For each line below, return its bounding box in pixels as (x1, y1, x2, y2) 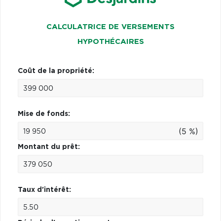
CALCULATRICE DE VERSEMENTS (46, 23, 175, 31)
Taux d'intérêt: (18, 186, 71, 193)
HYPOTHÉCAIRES (77, 37, 144, 45)
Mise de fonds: (18, 110, 70, 117)
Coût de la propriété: (18, 67, 94, 74)
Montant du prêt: (18, 143, 80, 150)
